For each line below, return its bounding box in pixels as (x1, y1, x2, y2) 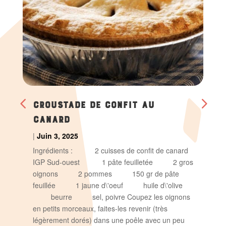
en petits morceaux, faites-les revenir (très (32, 203, 167, 213)
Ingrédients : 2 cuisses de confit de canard (32, 145, 188, 155)
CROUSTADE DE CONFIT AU (32, 97, 154, 109)
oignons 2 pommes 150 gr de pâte (32, 168, 179, 179)
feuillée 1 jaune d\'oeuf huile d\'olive (32, 180, 183, 190)
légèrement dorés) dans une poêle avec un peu (32, 214, 185, 225)
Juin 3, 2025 (36, 130, 78, 141)
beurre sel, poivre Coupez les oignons (32, 191, 190, 202)
